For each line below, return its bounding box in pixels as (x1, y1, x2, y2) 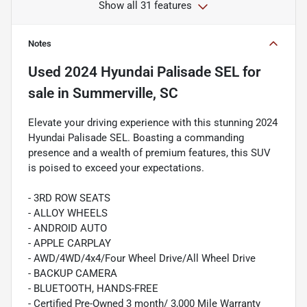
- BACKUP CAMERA (28, 267, 117, 280)
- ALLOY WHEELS (28, 207, 108, 220)
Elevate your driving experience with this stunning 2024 (28, 116, 278, 130)
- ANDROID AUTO (28, 222, 107, 235)
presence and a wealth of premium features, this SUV (28, 147, 271, 160)
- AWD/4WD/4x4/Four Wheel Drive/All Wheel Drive (28, 252, 256, 265)
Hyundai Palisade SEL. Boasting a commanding (28, 132, 244, 145)
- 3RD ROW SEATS (28, 192, 110, 205)
